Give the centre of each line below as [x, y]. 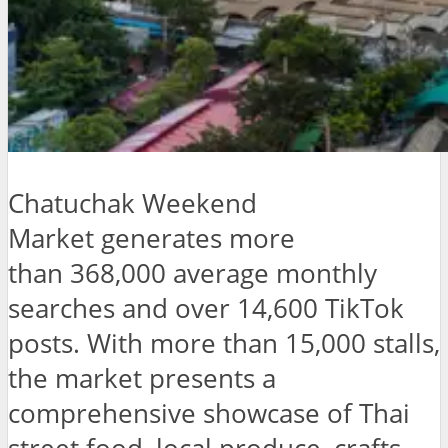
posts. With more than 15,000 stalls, [224, 343]
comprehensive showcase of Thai [209, 413]
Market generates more [151, 238]
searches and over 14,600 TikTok [206, 308]
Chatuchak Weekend [132, 203]
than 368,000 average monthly [192, 273]
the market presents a [142, 378]
